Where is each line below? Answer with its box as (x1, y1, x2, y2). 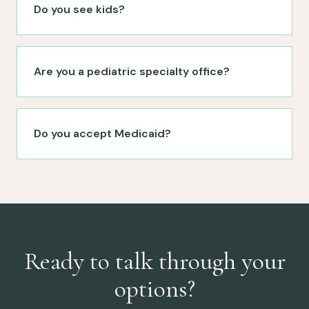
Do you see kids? (34, 1, 125, 17)
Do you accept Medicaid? (34, 126, 171, 141)
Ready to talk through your (23, 246, 286, 276)
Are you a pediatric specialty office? (34, 63, 230, 79)
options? (114, 273, 195, 303)
